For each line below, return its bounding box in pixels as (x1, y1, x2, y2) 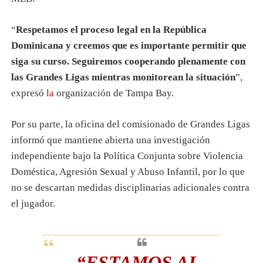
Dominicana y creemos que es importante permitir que (11, 40, 247, 52)
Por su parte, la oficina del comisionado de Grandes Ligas (11, 119, 250, 130)
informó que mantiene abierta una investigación (11, 134, 210, 146)
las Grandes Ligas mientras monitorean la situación (11, 72, 235, 83)
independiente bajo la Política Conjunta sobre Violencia (11, 150, 243, 162)
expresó (11, 87, 46, 99)
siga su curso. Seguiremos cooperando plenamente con (11, 56, 245, 68)
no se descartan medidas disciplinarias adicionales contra (11, 182, 249, 194)
